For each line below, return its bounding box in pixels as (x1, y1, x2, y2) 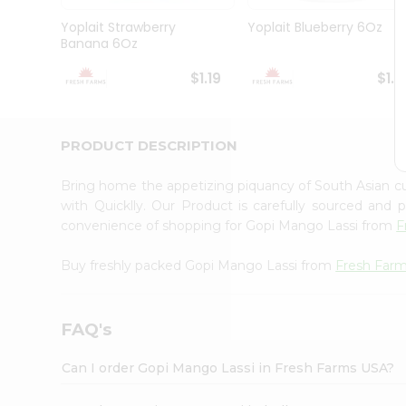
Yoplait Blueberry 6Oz (246, 18, 382, 37)
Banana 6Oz (61, 34, 139, 53)
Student (18, 28, 66, 45)
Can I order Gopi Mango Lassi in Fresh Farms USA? (62, 359, 395, 376)
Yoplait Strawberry (61, 18, 177, 37)
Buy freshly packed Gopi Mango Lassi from (61, 256, 336, 274)
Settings (18, 225, 80, 246)
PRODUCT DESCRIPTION (61, 136, 238, 154)
